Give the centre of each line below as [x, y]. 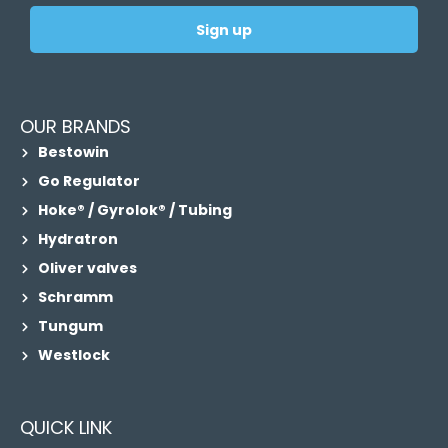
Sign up [224, 29]
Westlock [73, 355]
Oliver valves [87, 268]
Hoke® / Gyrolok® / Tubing [134, 210]
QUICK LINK [66, 427]
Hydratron [77, 239]
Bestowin [73, 152]
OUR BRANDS [75, 126]
